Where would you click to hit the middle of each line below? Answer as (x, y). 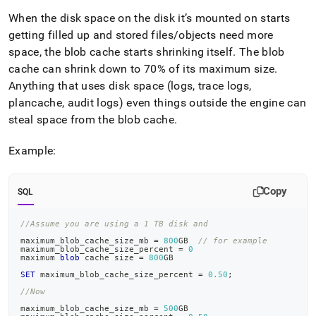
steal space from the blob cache (91, 120)
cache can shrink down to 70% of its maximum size (142, 69)
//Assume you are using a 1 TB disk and (114, 224)
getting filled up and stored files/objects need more (141, 35)
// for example (233, 241)
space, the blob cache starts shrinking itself (121, 52)
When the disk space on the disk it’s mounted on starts (150, 18)
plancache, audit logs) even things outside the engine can (158, 103)
